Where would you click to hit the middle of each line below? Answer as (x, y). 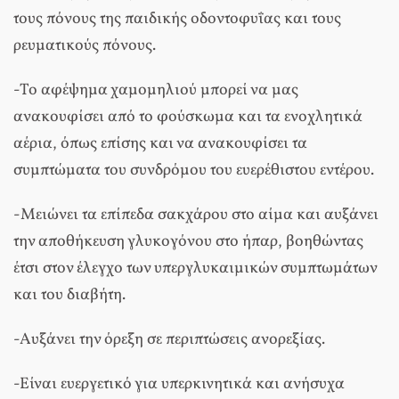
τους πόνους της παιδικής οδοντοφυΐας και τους (177, 20)
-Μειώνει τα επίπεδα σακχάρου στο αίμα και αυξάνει (196, 216)
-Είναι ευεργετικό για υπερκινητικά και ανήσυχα (179, 385)
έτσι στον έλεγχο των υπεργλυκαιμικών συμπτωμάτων (195, 269)
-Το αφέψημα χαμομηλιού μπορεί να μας (156, 91)
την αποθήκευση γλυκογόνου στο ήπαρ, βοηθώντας (188, 242)
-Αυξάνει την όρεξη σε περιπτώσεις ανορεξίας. (169, 340)
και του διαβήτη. (69, 296)
